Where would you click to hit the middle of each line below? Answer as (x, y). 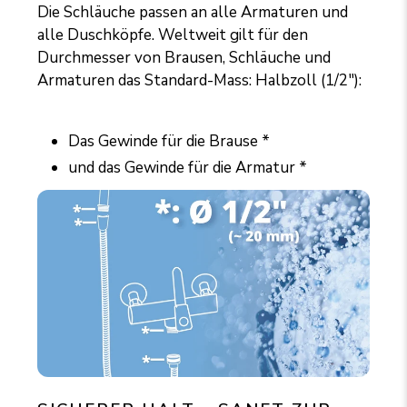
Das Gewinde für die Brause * (169, 141)
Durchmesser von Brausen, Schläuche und (184, 57)
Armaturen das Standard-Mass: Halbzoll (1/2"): (200, 80)
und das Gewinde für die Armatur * (188, 168)
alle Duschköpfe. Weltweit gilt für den (173, 35)
